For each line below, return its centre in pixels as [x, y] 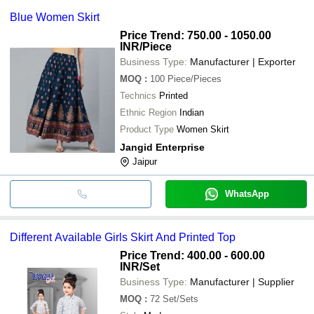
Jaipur [145, 161]
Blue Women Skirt [55, 17]
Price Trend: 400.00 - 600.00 [192, 255]
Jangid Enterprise [162, 147]
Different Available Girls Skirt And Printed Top [123, 237]
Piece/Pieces [194, 78]
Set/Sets [180, 299]
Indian [192, 112]
